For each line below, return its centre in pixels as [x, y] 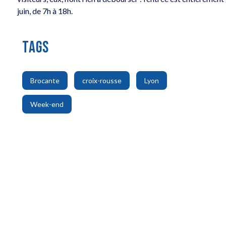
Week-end [47, 104]
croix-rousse [102, 80]
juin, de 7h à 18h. [45, 11]
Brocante [45, 80]
